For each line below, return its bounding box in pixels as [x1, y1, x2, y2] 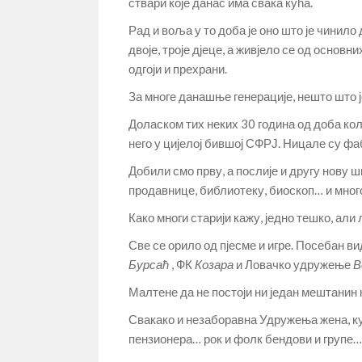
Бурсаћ [128, 257, 169, 271]
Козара [195, 257, 234, 271]
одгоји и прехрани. [128, 61, 227, 76]
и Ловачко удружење [234, 257, 353, 271]
